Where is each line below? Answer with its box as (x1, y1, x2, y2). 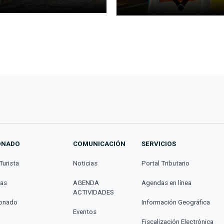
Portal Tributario (141, 159, 189, 167)
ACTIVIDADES (73, 188, 114, 196)
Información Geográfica (141, 198, 210, 206)
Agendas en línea (141, 179, 191, 187)
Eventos (73, 208, 97, 216)
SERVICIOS (141, 140, 176, 148)
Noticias (73, 159, 98, 167)
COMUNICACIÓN (73, 140, 126, 148)
